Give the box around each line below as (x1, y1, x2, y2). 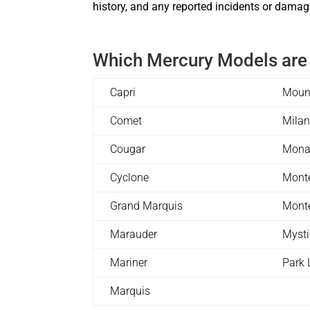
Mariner (110, 255, 148, 269)
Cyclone (110, 170, 149, 184)
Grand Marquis (110, 199, 183, 212)
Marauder (110, 227, 158, 241)
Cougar (110, 142, 146, 156)
